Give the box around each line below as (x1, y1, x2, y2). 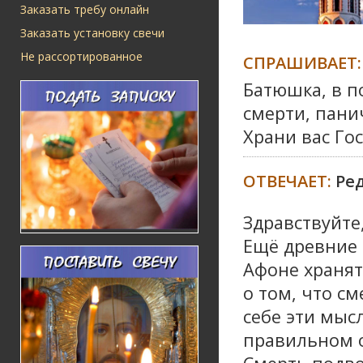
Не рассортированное (20, 49, 143, 64)
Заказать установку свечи (20, 25, 164, 41)
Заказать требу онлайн (20, 2, 149, 17)
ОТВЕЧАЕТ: (243, 169, 335, 192)
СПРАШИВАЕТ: (243, 50, 361, 74)
